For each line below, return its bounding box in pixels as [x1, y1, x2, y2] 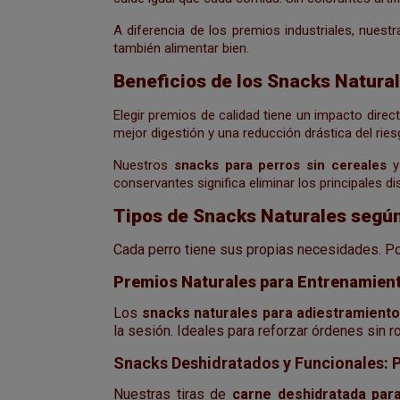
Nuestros [113, 156, 174, 173]
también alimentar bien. [113, 39, 249, 56]
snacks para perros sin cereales [173, 156, 387, 173]
